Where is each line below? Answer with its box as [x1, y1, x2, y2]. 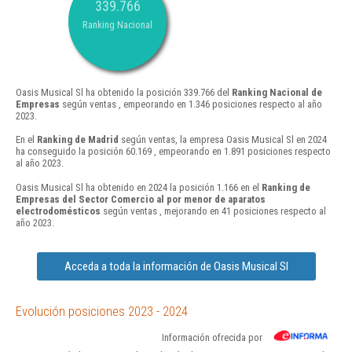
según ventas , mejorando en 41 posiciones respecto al [101, 204, 326, 217]
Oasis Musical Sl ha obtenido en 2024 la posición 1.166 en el [16, 181, 262, 193]
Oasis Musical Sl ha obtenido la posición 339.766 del [16, 86, 232, 99]
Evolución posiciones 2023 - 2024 [16, 302, 188, 319]
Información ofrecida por [162, 331, 262, 343]
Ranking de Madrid [37, 134, 119, 146]
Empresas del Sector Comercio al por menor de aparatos [16, 192, 266, 205]
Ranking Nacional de [232, 86, 322, 99]
